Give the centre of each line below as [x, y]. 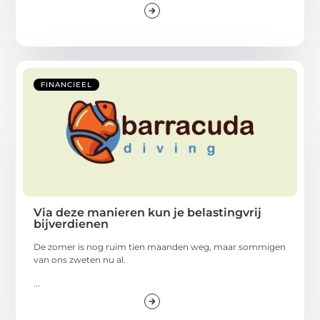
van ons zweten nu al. [80, 260]
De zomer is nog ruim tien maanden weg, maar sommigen [160, 247]
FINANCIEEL [67, 85]
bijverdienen [71, 224]
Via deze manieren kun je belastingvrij [148, 213]
